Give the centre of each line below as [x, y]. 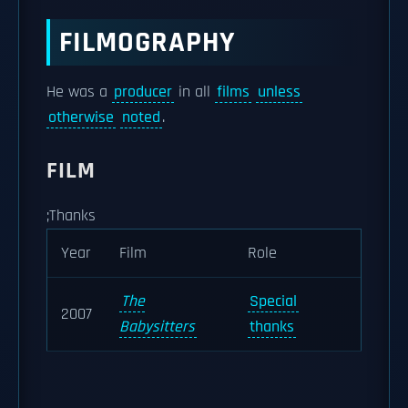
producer [143, 92]
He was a [79, 92]
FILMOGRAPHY [148, 42]
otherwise [81, 117]
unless [279, 92]
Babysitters [157, 327]
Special [273, 301]
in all [194, 92]
